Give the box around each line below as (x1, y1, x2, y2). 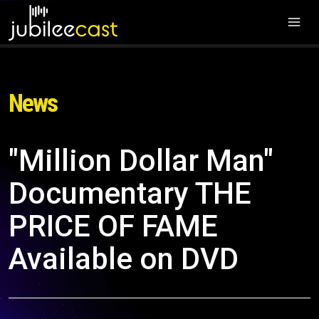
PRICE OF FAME (9, 209, 218, 244)
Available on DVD (9, 241, 239, 276)
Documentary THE (9, 176, 251, 211)
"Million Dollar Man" (9, 143, 273, 178)
